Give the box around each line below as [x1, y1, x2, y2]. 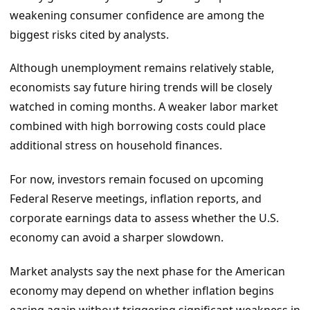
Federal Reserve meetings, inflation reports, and [10, 191, 262, 207]
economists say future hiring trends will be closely [10, 80, 272, 95]
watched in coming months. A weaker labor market [10, 99, 278, 115]
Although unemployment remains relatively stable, [10, 60, 274, 76]
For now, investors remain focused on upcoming [10, 172, 264, 188]
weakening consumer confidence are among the [10, 7, 264, 23]
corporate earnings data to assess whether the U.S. [10, 210, 279, 226]
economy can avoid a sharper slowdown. [10, 230, 224, 246]
